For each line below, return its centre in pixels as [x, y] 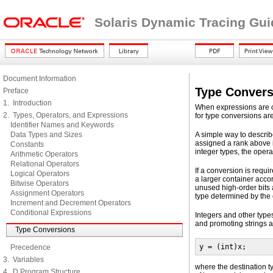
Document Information [40, 79]
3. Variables [23, 260]
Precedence [30, 247]
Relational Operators [45, 164]
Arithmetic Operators [44, 154]
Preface [16, 91]
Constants [27, 144]
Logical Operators [40, 174]
